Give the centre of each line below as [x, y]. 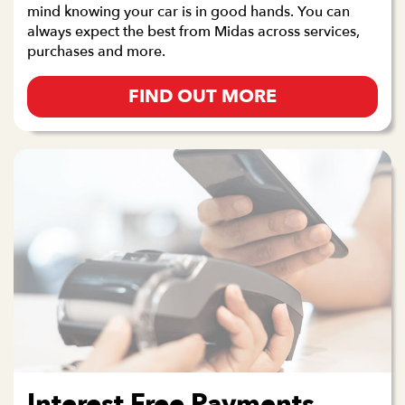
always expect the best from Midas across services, [193, 32]
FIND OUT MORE [202, 97]
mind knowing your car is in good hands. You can [188, 12]
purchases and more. [96, 52]
